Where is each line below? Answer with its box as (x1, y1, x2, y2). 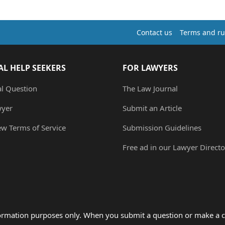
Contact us (137, 28, 172, 37)
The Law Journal (123, 83, 178, 94)
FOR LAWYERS (123, 62, 178, 74)
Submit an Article (123, 103, 182, 114)
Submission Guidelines (123, 123, 201, 133)
